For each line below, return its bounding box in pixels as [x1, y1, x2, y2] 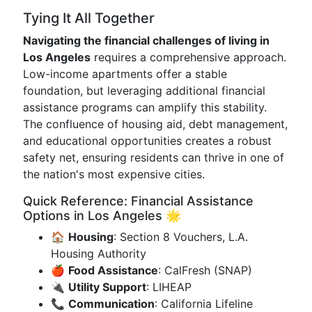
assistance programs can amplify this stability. [23, 100, 267, 114]
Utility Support [68, 280, 146, 294]
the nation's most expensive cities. [23, 167, 205, 181]
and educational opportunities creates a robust [23, 134, 272, 148]
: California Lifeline [155, 297, 253, 311]
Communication [68, 297, 155, 311]
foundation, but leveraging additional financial [23, 84, 265, 97]
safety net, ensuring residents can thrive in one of [23, 150, 284, 164]
